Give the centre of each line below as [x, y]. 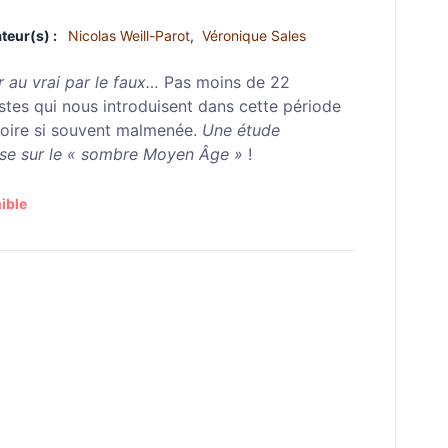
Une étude [241, 130]
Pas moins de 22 [224, 82]
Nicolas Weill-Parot [129, 35]
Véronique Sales [254, 35]
